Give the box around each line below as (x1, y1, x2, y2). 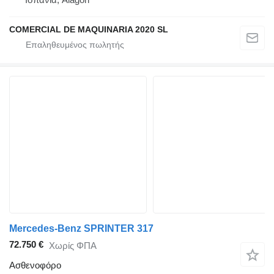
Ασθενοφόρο (9, 260, 61, 271)
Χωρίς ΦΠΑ (49, 240, 97, 251)
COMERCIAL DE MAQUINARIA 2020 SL (9, 24, 168, 35)
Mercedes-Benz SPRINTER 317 (9, 223, 154, 234)
